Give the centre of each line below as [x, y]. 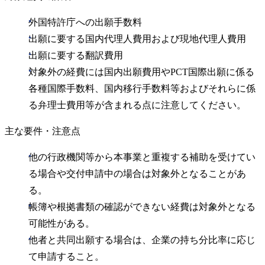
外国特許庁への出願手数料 [85, 22]
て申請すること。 [66, 257]
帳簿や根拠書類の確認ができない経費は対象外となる [142, 207]
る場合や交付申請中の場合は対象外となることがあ [137, 174]
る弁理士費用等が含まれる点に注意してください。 [137, 105]
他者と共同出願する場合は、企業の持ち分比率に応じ [142, 240]
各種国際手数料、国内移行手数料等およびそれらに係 [142, 89]
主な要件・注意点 [43, 131]
